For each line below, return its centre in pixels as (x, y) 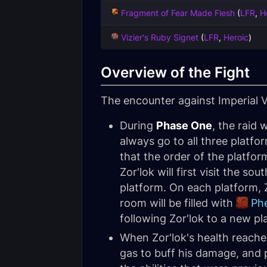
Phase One (184, 125)
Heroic (236, 37)
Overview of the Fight (175, 72)
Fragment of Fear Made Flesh (178, 13)
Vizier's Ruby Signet (160, 37)
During (138, 125)
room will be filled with (178, 203)
